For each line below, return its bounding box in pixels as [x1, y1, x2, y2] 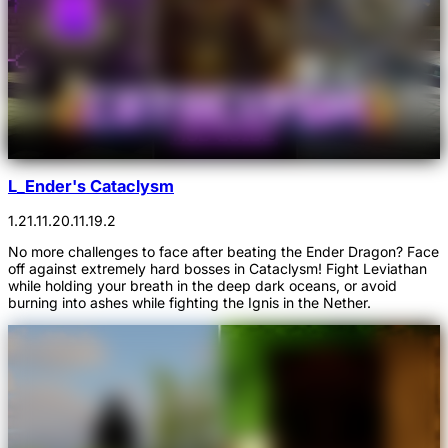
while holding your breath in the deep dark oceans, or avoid [8, 277, 397, 294]
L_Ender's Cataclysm [8, 175, 174, 196]
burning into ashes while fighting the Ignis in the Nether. [8, 294, 371, 311]
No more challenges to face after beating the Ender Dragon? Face [8, 243, 439, 260]
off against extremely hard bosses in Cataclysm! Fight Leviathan [8, 260, 427, 277]
